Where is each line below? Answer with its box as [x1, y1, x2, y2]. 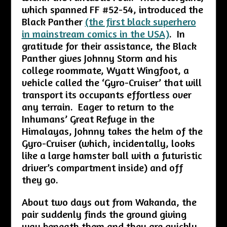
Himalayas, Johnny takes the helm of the [21, 124, 203, 137]
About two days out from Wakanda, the [21, 195, 197, 208]
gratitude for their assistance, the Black [21, 39, 197, 52]
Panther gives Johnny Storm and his [21, 51, 177, 64]
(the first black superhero [85, 15, 196, 28]
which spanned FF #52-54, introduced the [21, 3, 203, 16]
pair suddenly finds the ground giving [21, 207, 186, 220]
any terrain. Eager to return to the [21, 100, 174, 113]
